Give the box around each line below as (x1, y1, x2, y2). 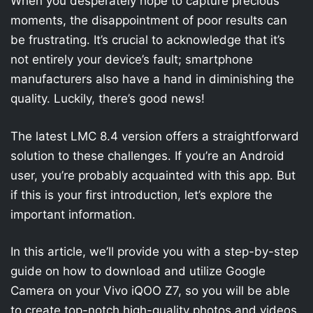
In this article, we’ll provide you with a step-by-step (10, 245, 298, 259)
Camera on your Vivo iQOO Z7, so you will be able (10, 284, 290, 298)
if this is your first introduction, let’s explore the (10, 187, 272, 202)
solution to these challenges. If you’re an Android (10, 148, 284, 163)
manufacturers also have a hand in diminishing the (10, 72, 294, 86)
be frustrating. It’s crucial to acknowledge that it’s (10, 33, 285, 47)
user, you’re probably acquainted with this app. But (10, 168, 296, 182)
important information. (10, 207, 136, 221)
